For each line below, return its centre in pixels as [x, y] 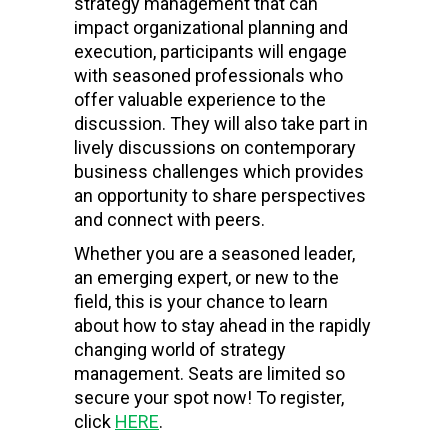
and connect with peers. [171, 220]
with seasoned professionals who [208, 76]
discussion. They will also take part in [221, 124]
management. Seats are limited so [209, 374]
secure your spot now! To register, [209, 398]
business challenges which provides [219, 172]
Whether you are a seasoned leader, [214, 254]
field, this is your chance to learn [201, 302]
